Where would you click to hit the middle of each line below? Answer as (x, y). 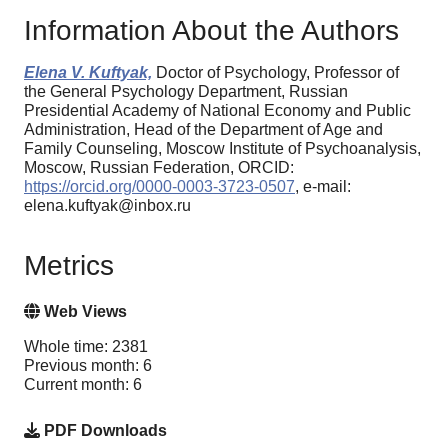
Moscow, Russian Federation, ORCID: (159, 167)
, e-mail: (323, 186)
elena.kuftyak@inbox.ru (107, 205)
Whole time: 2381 (86, 347)
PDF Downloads (103, 431)
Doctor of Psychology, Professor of (275, 72)
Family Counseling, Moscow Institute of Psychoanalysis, (222, 148)
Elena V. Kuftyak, (88, 72)
